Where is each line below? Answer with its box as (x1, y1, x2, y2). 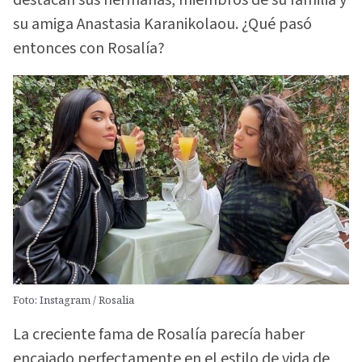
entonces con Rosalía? (13, 36, 165, 60)
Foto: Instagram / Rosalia (13, 292, 134, 307)
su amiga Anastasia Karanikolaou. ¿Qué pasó (13, 12, 312, 36)
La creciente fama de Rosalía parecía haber (13, 323, 305, 347)
